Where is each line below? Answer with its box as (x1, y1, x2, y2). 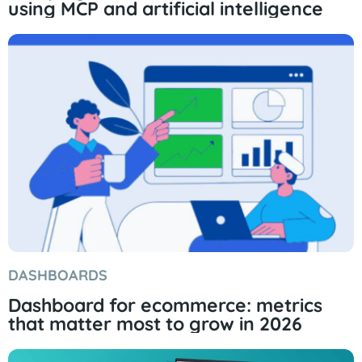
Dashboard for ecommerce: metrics (8, 293, 322, 317)
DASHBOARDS (8, 265, 107, 284)
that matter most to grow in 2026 (8, 311, 302, 335)
